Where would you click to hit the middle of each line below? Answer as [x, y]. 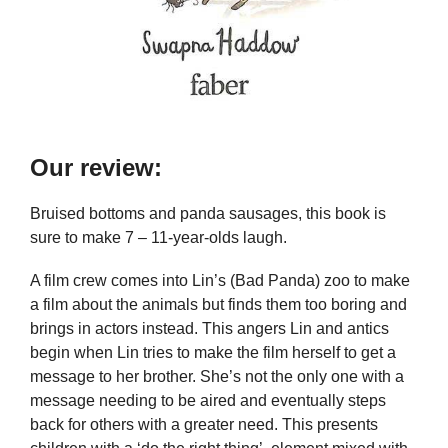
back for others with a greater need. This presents [204, 425]
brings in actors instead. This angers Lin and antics [209, 329]
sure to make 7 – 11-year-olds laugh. [158, 237]
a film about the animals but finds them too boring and [218, 305]
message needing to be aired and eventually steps [208, 401]
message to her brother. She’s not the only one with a [217, 377]
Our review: [96, 167]
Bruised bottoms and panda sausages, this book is [208, 213]
